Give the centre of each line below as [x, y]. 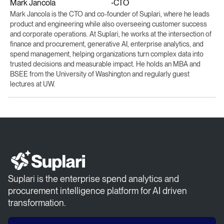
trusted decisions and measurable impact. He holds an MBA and [105, 64]
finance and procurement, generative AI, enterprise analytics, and [107, 44]
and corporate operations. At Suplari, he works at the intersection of [111, 34]
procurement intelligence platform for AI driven [97, 190]
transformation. [37, 202]
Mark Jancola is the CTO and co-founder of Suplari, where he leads [110, 14]
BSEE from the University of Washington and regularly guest [100, 74]
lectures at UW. [33, 84]
